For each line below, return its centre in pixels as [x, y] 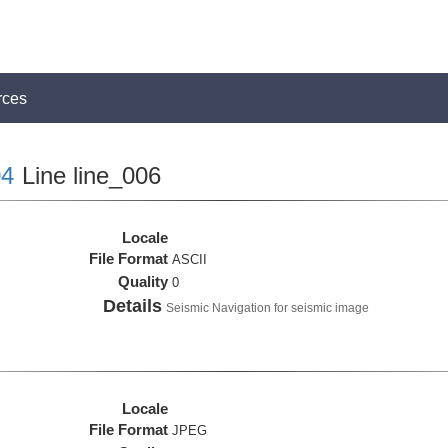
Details [133, 306]
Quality [143, 281]
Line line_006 [87, 175]
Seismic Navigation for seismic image [268, 308]
